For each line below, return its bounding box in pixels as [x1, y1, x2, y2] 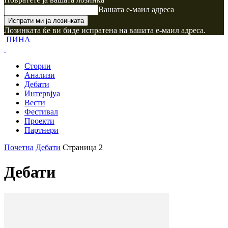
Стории [24, 62, 51, 70]
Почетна [4, 143, 34, 152]
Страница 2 [63, 143, 103, 152]
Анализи [24, 71, 55, 79]
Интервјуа [24, 89, 60, 98]
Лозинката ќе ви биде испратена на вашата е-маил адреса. [4, 26, 206, 35]
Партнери [24, 126, 59, 134]
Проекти [24, 117, 54, 125]
